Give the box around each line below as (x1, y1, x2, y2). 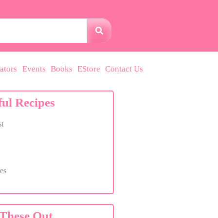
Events (22, 64, 46, 73)
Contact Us (105, 64, 144, 73)
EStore (77, 64, 101, 73)
